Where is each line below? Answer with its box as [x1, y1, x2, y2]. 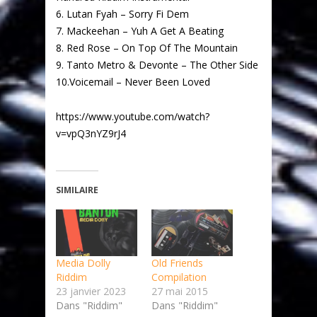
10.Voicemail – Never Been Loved [56, 75, 210, 88]
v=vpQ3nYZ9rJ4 [56, 127, 126, 140]
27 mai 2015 [151, 284, 208, 298]
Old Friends [151, 255, 203, 270]
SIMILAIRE [56, 184, 98, 196]
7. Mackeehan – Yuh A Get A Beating [56, 24, 224, 38]
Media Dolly [56, 255, 110, 270]
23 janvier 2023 [56, 284, 126, 298]
